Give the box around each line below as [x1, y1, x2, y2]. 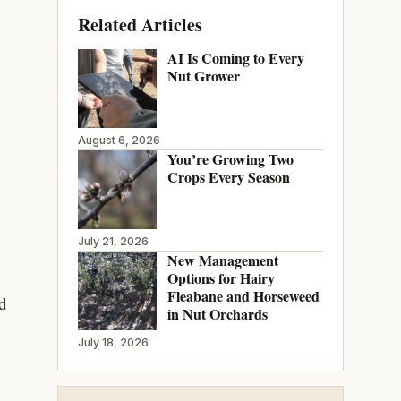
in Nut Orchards [166, 303, 268, 324]
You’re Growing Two [166, 148, 294, 169]
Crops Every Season [166, 166, 290, 187]
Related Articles [77, 11, 202, 38]
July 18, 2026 [77, 335, 149, 349]
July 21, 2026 [77, 234, 149, 248]
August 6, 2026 [77, 132, 160, 147]
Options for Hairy [166, 267, 275, 288]
